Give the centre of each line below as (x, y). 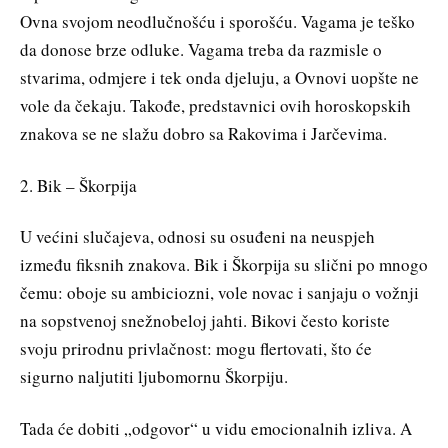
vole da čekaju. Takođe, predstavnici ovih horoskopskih (215, 105)
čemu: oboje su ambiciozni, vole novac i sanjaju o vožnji (219, 293)
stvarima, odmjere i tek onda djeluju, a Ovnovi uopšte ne (219, 77)
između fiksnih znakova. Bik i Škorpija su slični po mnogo (224, 265)
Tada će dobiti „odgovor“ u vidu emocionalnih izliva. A (216, 429)
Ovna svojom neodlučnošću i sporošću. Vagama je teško (217, 21)
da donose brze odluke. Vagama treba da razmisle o (201, 49)
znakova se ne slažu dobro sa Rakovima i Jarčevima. (203, 133)
